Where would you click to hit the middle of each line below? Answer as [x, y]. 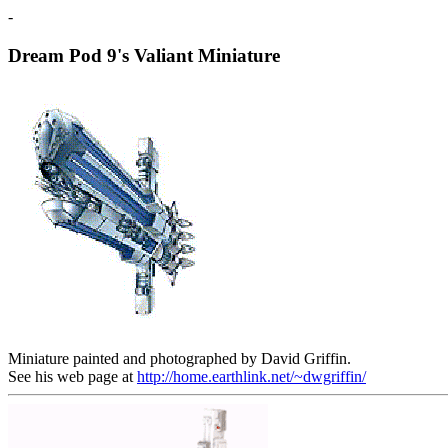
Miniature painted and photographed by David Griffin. [179, 359]
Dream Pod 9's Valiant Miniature [144, 55]
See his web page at [72, 377]
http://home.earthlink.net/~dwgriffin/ [251, 377]
